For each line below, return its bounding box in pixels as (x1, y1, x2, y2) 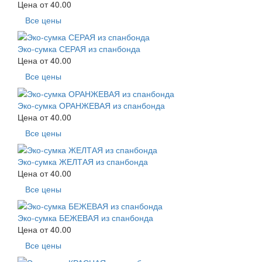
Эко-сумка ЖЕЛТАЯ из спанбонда (18, 155, 148, 167)
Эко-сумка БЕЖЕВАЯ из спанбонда (18, 212, 153, 224)
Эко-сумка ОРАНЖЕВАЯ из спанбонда (18, 99, 165, 111)
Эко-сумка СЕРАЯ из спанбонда (18, 43, 140, 55)
